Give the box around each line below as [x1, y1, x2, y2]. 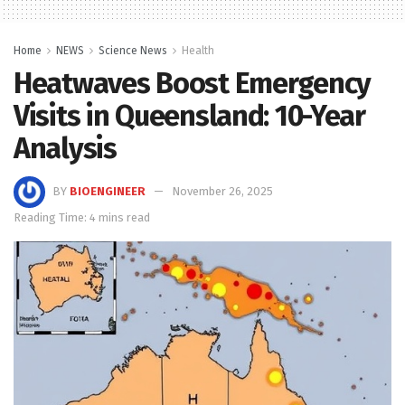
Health [182, 43, 214, 57]
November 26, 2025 [172, 184, 273, 198]
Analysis [14, 130, 117, 165]
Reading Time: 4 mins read [14, 210, 150, 224]
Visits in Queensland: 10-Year [14, 98, 365, 133]
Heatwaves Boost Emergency [14, 65, 371, 100]
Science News [99, 43, 167, 57]
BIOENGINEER [70, 184, 146, 198]
